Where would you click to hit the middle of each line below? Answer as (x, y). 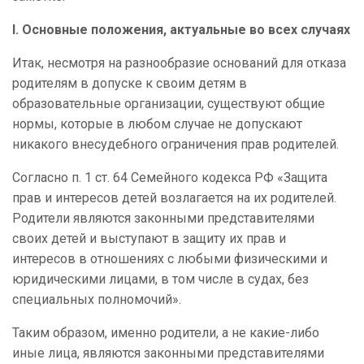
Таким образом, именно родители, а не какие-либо (166, 333)
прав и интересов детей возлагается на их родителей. (174, 198)
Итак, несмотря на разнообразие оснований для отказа (179, 63)
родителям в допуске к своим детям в (130, 84)
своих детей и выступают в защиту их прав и (149, 239)
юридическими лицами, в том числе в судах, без (160, 279)
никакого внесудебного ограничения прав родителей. (175, 145)
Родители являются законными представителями (163, 219)
